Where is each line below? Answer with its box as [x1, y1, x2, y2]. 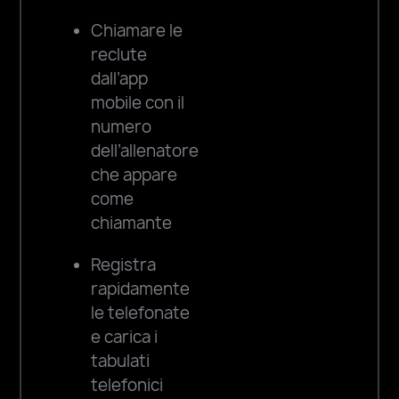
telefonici [91, 373, 164, 396]
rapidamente [91, 277, 191, 300]
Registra [91, 253, 157, 276]
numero [91, 115, 152, 138]
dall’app [91, 67, 149, 90]
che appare [91, 163, 178, 186]
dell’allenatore [91, 139, 199, 162]
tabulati [91, 349, 151, 372]
